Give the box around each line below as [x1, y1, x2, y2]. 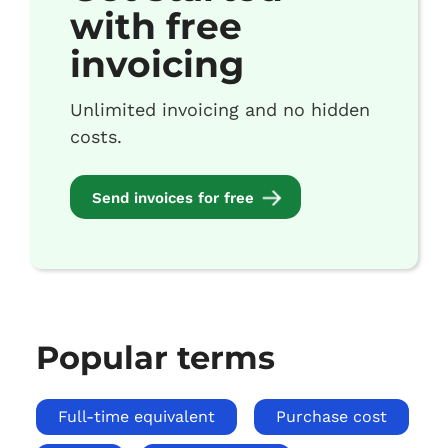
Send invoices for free [92, 189, 254, 207]
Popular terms [36, 338, 275, 377]
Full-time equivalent [58, 407, 215, 426]
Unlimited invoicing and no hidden [70, 99, 370, 120]
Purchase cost [276, 407, 387, 426]
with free [70, 4, 242, 48]
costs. [70, 126, 122, 147]
